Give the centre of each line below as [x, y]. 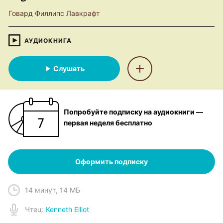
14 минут [40, 190]
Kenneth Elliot [67, 209]
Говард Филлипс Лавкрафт [54, 13]
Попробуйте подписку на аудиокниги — [133, 111]
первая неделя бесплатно [108, 122]
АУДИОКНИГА [48, 40]
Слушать [69, 68]
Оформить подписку [111, 162]
